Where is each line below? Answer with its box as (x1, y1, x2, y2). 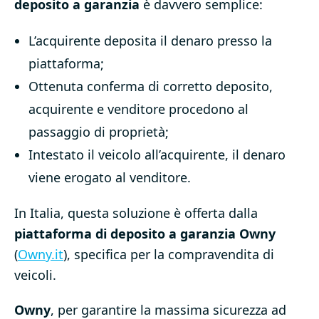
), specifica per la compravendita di (63, 246, 274, 263)
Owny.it (18, 246, 63, 263)
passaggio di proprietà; (28, 123, 169, 141)
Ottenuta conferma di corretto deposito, (28, 78, 273, 95)
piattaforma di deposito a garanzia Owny (14, 225, 276, 243)
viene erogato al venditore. (28, 169, 191, 187)
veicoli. (14, 266, 56, 284)
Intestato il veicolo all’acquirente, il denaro (28, 146, 286, 164)
